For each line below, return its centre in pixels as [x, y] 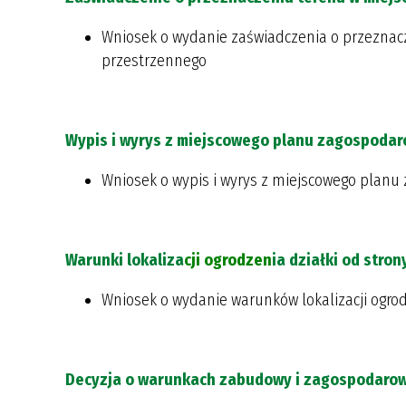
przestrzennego [154, 61]
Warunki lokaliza [125, 260]
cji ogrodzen [228, 260]
